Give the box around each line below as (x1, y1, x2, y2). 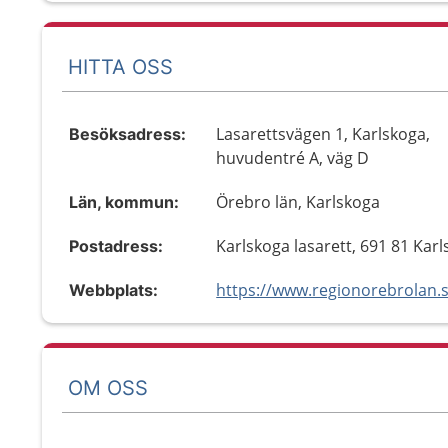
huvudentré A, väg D (216, 147, 370, 169)
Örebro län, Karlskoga (216, 191, 381, 213)
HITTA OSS (68, 54, 173, 79)
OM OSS (68, 375, 148, 400)
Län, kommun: (69, 192, 179, 212)
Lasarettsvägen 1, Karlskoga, (216, 123, 431, 145)
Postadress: (69, 236, 163, 256)
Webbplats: (69, 280, 158, 300)
